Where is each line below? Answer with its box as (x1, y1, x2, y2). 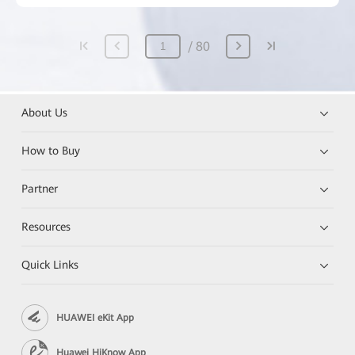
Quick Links (21, 258, 79, 272)
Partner (21, 182, 59, 196)
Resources (21, 220, 71, 234)
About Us (21, 106, 68, 120)
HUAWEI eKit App (56, 311, 135, 323)
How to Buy (21, 144, 81, 158)
